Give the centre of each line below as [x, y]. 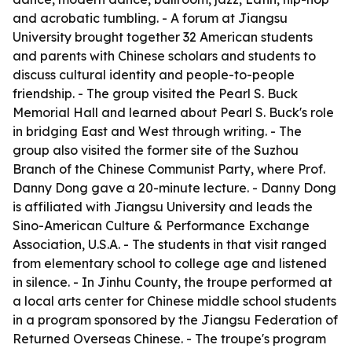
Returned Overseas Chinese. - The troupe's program [169, 339]
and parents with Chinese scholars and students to [164, 56]
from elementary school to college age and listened [170, 263]
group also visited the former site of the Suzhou [156, 150]
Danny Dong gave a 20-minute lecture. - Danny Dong [174, 188]
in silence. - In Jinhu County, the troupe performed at [172, 282]
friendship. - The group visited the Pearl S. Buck [155, 93]
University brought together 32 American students [163, 37]
